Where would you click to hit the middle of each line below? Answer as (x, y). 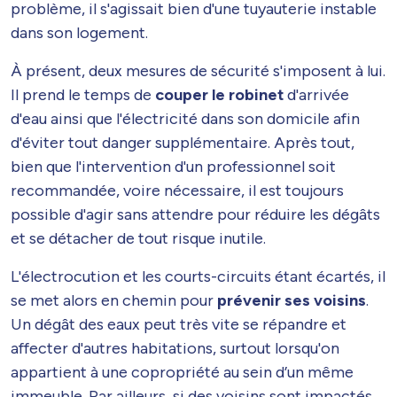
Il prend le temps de (83, 94)
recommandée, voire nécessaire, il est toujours (177, 190)
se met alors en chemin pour (114, 300)
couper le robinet (219, 94)
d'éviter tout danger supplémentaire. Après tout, (183, 142)
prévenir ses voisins (292, 300)
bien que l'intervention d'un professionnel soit (173, 166)
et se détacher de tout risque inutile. (140, 238)
